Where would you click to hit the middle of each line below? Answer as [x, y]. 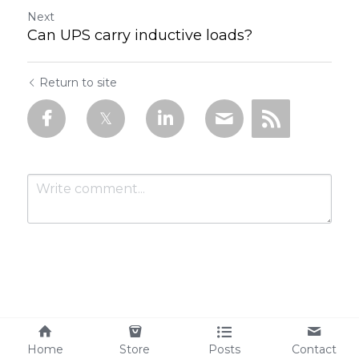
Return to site [78, 83]
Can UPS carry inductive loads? [140, 35]
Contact [314, 349]
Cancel [147, 334]
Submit [68, 334]
